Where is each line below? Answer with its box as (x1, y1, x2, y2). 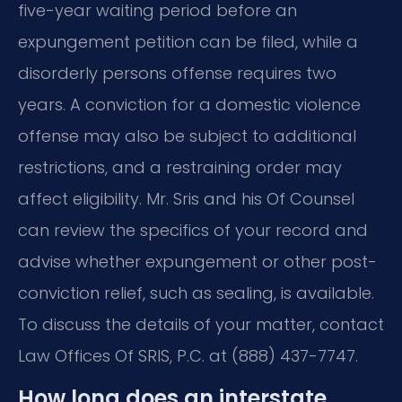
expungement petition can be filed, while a (18, 30, 358, 53)
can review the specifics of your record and (18, 218, 368, 241)
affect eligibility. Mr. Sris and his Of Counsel (18, 187, 354, 210)
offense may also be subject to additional (18, 124, 356, 147)
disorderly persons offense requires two (18, 61, 336, 84)
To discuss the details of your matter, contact (18, 312, 384, 336)
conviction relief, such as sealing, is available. (18, 281, 374, 304)
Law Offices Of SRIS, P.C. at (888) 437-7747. (18, 344, 358, 367)
